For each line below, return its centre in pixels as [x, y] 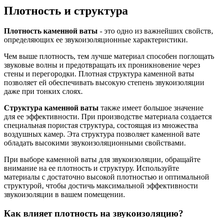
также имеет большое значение [151, 108]
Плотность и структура [66, 10]
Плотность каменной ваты [51, 31]
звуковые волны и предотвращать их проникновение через [102, 65]
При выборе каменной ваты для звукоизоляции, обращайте [102, 160]
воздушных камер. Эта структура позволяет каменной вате [102, 134]
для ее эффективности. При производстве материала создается [108, 117]
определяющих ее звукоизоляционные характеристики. [96, 40]
